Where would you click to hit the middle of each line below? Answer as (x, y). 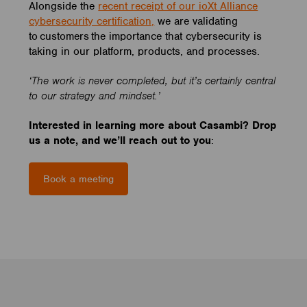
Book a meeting (79, 179)
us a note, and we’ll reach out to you (120, 140)
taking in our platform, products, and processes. (148, 52)
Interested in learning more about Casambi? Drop (153, 125)
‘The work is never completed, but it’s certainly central (152, 81)
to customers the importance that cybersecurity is (146, 37)
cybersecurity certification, (92, 22)
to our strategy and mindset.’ (97, 96)
